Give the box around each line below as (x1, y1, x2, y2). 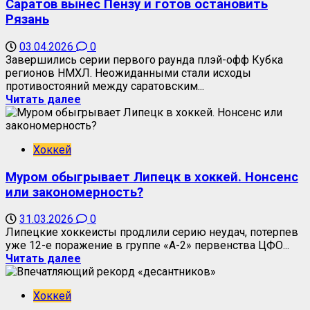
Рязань (6, 12, 49, 28)
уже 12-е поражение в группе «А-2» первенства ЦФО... (6, 239, 289, 253)
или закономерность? (6, 184, 143, 200)
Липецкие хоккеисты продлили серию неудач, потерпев (6, 226, 298, 239)
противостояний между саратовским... (6, 79, 204, 93)
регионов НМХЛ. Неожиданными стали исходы (6, 66, 251, 80)
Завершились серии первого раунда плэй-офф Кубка (6, 53, 283, 66)
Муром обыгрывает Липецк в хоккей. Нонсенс (6, 169, 298, 185)
